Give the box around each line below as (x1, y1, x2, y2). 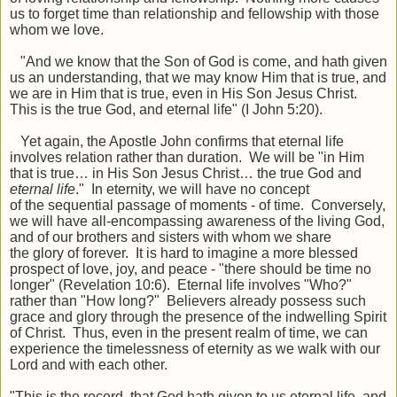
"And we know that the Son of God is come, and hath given (20, 53, 387, 69)
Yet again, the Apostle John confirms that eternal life (10, 133, 344, 149)
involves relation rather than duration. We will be (10, 149, 318, 165)
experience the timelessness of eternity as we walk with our (10, 340, 380, 356)
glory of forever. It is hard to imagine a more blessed (33, 245, 358, 261)
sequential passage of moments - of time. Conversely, (44, 197, 385, 213)
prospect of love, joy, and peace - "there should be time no (10, 261, 371, 276)
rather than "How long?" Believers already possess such (10, 292, 366, 308)
